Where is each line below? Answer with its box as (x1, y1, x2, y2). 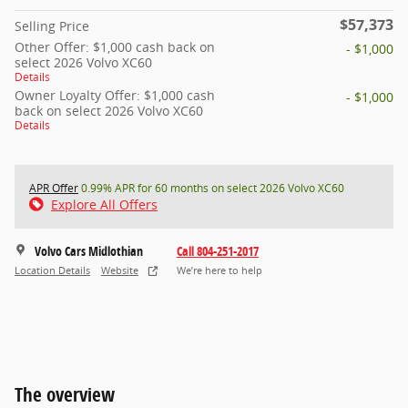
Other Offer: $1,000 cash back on (15, 37, 215, 56)
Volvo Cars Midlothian (35, 241, 143, 260)
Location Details (15, 264, 90, 278)
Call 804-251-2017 (177, 241, 259, 260)
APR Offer (29, 179, 78, 196)
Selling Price (15, 16, 89, 35)
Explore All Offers (51, 195, 158, 213)
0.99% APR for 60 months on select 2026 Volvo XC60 (78, 179, 344, 196)
